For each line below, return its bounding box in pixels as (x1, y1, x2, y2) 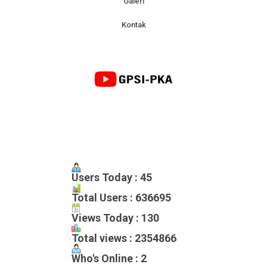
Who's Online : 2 (72, 252, 147, 265)
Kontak (121, 20, 146, 30)
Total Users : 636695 (72, 191, 171, 204)
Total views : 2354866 (72, 232, 176, 245)
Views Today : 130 (72, 212, 159, 225)
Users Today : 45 (72, 171, 152, 184)
